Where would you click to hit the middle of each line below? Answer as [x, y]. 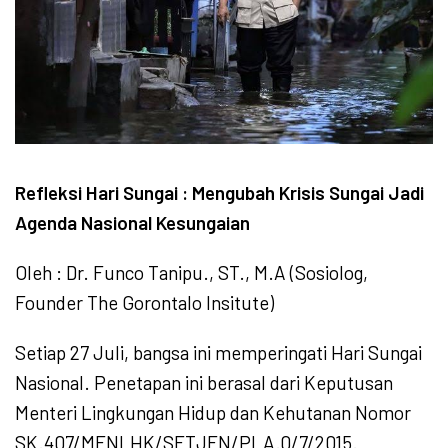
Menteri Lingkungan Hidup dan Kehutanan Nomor [213, 413]
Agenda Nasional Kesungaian [132, 223]
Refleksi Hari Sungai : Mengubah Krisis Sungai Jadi [219, 193]
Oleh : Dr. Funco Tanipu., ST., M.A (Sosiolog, [191, 273]
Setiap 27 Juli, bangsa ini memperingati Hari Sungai [218, 353]
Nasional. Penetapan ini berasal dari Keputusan [204, 383]
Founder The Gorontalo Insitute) [144, 303]
